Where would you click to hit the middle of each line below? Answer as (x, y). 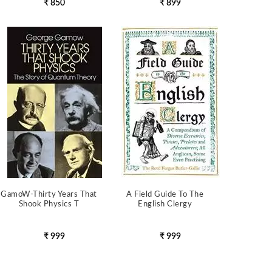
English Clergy (165, 204)
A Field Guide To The (165, 195)
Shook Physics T (49, 204)
